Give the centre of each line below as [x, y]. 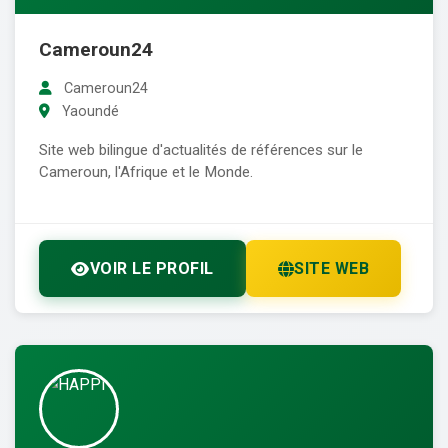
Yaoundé [88, 112]
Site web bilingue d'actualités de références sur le [201, 150]
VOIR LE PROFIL [151, 269]
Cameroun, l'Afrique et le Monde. [146, 172]
